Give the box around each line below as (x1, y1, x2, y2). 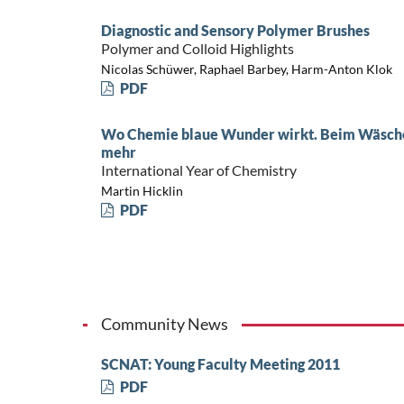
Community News (100, 314, 228, 335)
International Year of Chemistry (100, 161, 297, 179)
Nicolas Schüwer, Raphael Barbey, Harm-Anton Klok (100, 60, 392, 77)
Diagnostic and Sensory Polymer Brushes (100, 22, 370, 40)
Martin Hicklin (100, 182, 183, 198)
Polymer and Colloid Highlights (100, 40, 294, 58)
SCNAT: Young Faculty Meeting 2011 (100, 355, 340, 372)
